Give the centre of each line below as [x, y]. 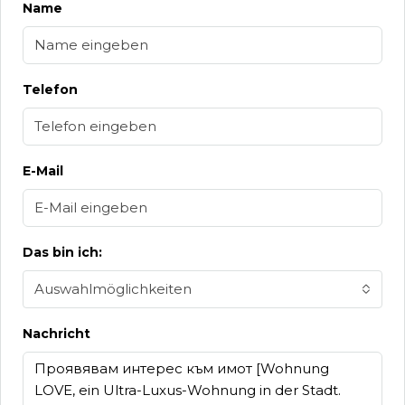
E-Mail [43, 171]
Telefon [50, 89]
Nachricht [57, 334]
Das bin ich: [62, 252]
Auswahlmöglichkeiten [113, 289]
